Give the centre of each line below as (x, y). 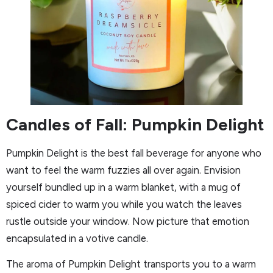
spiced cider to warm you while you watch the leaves (124, 204)
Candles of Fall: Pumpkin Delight (135, 124)
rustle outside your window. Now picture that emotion (128, 221)
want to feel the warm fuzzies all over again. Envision (123, 170)
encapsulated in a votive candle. (77, 238)
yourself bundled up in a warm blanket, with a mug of (123, 187)
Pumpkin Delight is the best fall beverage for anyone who (134, 153)
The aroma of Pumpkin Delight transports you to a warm (131, 264)
